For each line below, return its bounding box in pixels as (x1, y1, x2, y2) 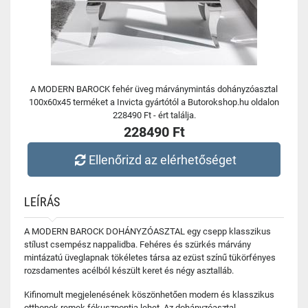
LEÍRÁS (24, 195, 60, 209)
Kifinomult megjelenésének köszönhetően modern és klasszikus (24, 289, 274, 300)
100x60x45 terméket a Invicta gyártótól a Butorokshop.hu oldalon (29, 97, 279, 107)
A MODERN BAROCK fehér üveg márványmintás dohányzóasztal (30, 84, 278, 94)
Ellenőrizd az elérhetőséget (89, 152, 237, 167)
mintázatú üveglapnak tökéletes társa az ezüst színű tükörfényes (24, 252, 276, 263)
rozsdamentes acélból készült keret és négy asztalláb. (24, 265, 234, 276)
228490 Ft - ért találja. (112, 110, 196, 120)
